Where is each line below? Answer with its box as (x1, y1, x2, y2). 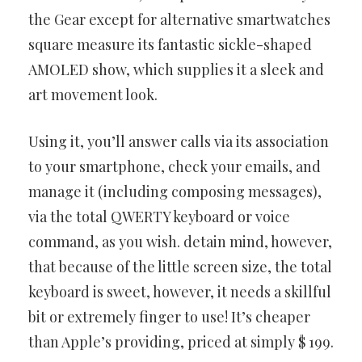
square (28, 35, 74, 55)
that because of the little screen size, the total (28, 257, 332, 277)
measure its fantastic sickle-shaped (77, 35, 312, 55)
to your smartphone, (28, 157, 165, 177)
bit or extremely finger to (28, 307, 198, 327)
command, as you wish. (28, 232, 180, 252)
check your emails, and (168, 157, 321, 177)
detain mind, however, (183, 232, 332, 252)
